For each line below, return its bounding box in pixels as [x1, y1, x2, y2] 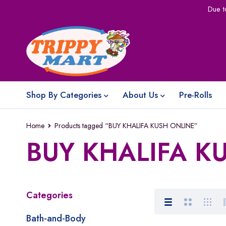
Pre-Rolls [179, 89, 212, 101]
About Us [123, 89, 158, 101]
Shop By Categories [26, 89, 101, 101]
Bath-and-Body [26, 212, 86, 225]
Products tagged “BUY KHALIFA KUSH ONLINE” [54, 121, 198, 131]
